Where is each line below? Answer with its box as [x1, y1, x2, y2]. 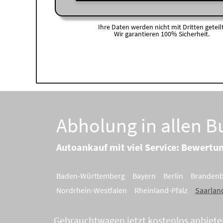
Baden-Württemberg [56, 171, 125, 181]
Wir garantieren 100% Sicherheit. [114, 29, 210, 39]
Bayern [132, 171, 156, 181]
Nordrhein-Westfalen [56, 185, 127, 195]
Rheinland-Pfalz [134, 185, 188, 195]
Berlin [163, 171, 183, 181]
